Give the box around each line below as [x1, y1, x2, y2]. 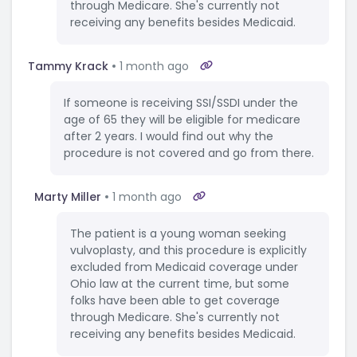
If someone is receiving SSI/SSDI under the [64, 95, 298, 112]
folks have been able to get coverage [70, 292, 280, 309]
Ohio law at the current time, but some [70, 276, 289, 292]
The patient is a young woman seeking [70, 226, 286, 242]
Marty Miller [34, 188, 101, 205]
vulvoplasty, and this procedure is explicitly [70, 242, 307, 259]
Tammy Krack [28, 58, 108, 75]
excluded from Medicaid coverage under [70, 259, 298, 276]
